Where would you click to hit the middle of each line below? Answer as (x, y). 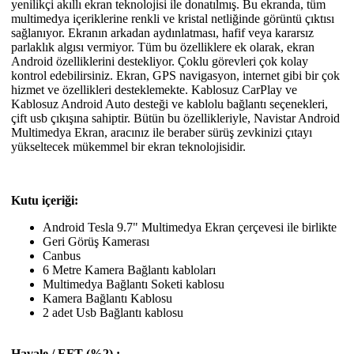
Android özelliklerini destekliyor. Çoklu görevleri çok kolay (160, 61)
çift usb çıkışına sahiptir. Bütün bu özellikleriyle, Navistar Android (175, 118)
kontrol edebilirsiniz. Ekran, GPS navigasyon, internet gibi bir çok (175, 75)
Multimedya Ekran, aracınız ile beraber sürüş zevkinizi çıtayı (162, 132)
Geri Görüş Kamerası (96, 241)
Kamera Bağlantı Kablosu (107, 298)
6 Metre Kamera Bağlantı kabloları (129, 269)
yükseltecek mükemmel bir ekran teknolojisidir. (128, 146)
